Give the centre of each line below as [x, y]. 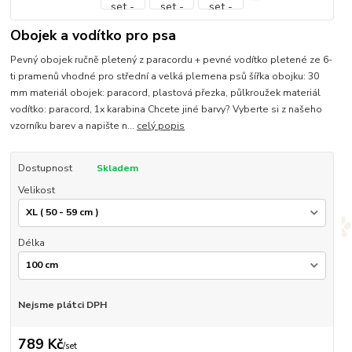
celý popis [161, 126]
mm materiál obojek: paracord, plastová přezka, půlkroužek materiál [166, 93]
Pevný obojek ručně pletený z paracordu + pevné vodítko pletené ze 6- [172, 60]
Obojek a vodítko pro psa [93, 36]
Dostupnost [45, 169]
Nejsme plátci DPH [62, 304]
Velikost [36, 191]
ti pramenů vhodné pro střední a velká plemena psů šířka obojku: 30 [165, 77]
